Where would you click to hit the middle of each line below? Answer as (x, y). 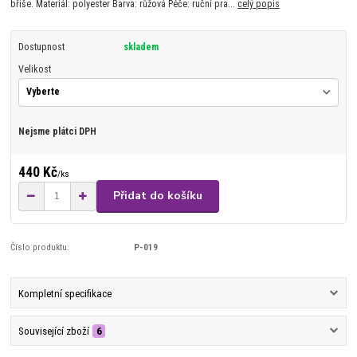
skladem (141, 47)
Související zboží (53, 331)
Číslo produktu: (40, 247)
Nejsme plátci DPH (57, 132)
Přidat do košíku (158, 196)
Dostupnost (41, 47)
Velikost (34, 69)
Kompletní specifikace (65, 294)
